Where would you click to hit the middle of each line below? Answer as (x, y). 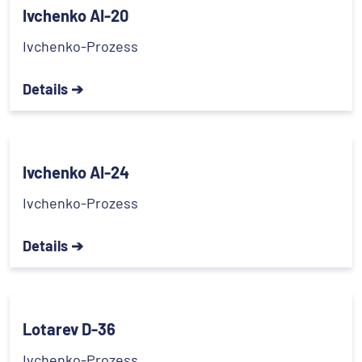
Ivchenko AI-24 (76, 172)
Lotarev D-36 (69, 328)
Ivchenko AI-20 (76, 15)
